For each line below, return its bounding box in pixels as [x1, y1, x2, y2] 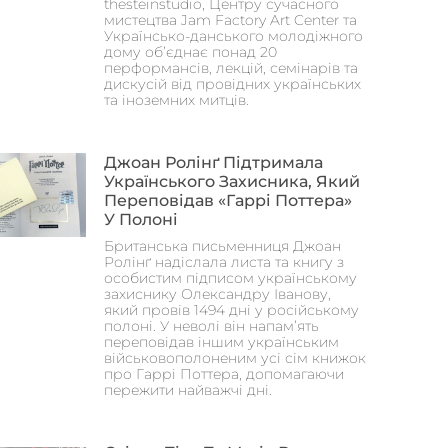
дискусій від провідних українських [104, 74, 361, 93]
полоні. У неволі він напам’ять [104, 316, 319, 335]
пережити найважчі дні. [104, 380, 272, 399]
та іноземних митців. [104, 90, 249, 109]
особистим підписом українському [104, 268, 357, 287]
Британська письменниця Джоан [104, 236, 341, 255]
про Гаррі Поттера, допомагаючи [104, 364, 344, 383]
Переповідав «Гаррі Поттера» [104, 190, 352, 210]
